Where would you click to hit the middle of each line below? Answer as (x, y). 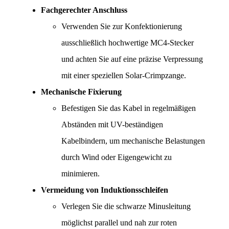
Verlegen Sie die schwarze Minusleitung (126, 207)
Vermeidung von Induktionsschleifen (105, 190)
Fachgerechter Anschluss (84, 10)
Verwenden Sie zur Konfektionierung (122, 27)
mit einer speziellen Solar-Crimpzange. (124, 76)
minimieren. (81, 174)
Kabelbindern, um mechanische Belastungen (133, 141)
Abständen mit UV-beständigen (112, 125)
